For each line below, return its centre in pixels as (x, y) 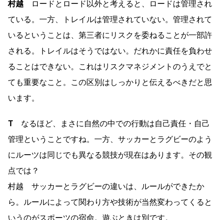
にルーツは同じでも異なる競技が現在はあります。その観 (110, 155)
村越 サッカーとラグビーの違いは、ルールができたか (106, 186)
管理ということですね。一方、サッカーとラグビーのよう (110, 139)
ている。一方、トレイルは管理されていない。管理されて (110, 19)
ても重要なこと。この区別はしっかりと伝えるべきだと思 (110, 82)
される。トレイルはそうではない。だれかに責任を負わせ (110, 51)
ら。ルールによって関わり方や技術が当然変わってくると (110, 202)
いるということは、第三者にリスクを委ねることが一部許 (110, 35)
